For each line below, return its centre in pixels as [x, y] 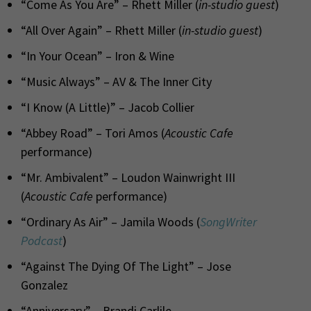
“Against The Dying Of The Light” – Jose [126, 266]
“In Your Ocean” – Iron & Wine [98, 56]
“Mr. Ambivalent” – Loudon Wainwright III [128, 177]
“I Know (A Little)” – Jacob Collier [108, 107]
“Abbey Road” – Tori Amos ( [93, 133]
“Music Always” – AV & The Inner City [116, 81]
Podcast [42, 240]
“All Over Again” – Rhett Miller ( [101, 30]
